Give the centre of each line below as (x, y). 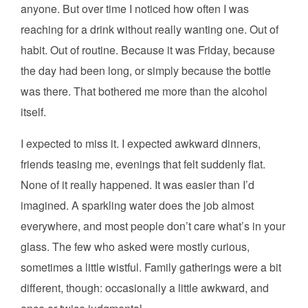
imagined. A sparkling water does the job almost (137, 206)
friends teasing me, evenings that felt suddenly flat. (143, 164)
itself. (33, 112)
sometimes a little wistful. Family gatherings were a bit (151, 267)
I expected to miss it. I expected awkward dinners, (141, 144)
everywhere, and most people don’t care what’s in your (153, 226)
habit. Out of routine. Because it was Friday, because (148, 50)
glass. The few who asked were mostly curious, (135, 247)
